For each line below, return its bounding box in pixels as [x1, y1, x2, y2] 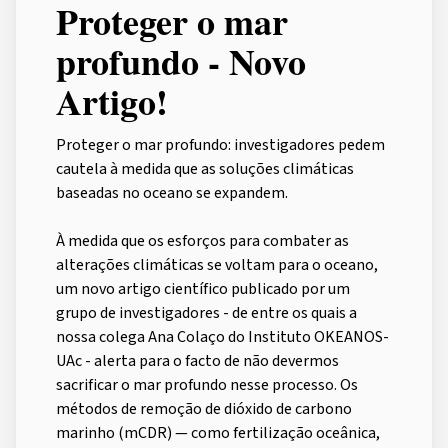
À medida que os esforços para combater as [56, 229, 349, 252]
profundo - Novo [56, 34, 306, 87]
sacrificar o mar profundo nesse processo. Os [56, 373, 358, 396]
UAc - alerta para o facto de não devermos [56, 349, 339, 372]
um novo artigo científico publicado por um [56, 277, 350, 300]
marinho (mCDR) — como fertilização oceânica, [56, 421, 380, 444]
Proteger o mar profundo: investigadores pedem [56, 133, 385, 156]
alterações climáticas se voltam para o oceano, [56, 253, 378, 276]
